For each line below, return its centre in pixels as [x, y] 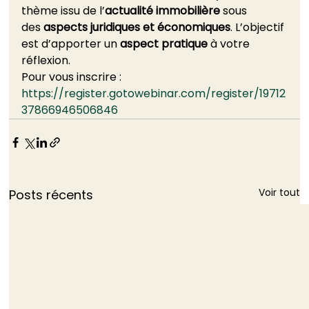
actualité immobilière [164, 11]
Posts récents [51, 195]
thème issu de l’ [63, 11]
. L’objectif [259, 28]
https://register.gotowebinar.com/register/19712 [154, 94]
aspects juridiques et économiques [137, 28]
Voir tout [279, 193]
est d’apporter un [71, 44]
